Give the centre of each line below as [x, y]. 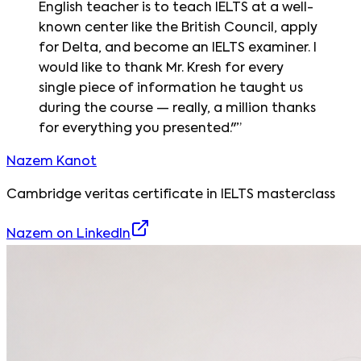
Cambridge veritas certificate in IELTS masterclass [171, 195]
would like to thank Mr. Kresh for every [161, 68]
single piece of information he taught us [171, 88]
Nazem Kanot [52, 162]
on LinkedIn [92, 234]
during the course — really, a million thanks [177, 108]
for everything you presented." [137, 129]
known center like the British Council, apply [178, 28]
